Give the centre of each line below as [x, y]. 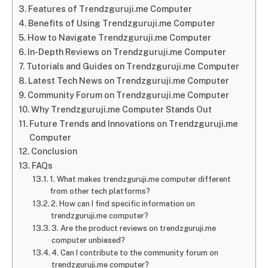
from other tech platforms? [100, 191]
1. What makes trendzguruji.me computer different [141, 179]
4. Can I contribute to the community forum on [135, 253]
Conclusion [54, 151]
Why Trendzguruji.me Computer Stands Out [121, 109]
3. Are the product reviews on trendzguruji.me [134, 228]
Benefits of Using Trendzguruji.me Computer [121, 23]
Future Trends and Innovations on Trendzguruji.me [133, 124]
